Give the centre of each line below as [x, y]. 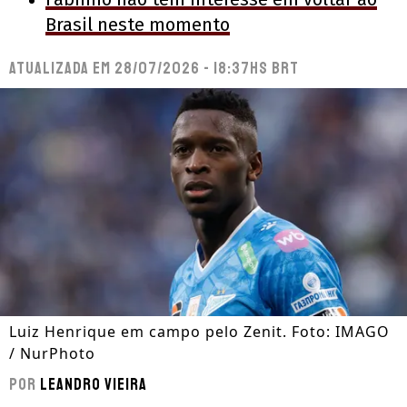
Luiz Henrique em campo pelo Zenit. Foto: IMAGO [199, 332]
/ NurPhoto [52, 354]
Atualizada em [62, 68]
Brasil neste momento [138, 24]
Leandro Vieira [94, 385]
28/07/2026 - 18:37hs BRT [207, 68]
